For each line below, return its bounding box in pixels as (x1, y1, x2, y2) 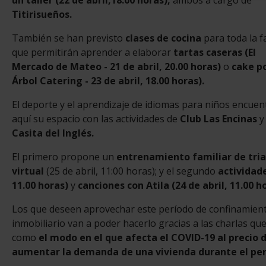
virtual (12, 164, 46, 178)
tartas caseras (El (173, 45, 256, 59)
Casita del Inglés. (12, 126, 94, 140)
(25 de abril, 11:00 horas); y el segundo (46, 164, 218, 178)
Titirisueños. (12, 7, 72, 21)
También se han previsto (12, 31, 125, 45)
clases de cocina (125, 31, 204, 45)
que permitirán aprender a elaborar (12, 45, 173, 59)
